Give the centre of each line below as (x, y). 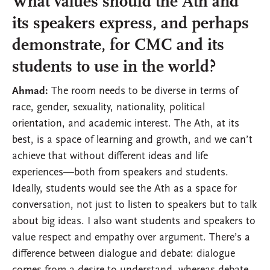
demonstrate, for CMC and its (118, 46)
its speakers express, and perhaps (130, 24)
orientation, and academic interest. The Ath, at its (126, 124)
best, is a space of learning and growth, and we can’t (132, 140)
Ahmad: (30, 92)
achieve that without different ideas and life (110, 157)
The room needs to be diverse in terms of (143, 92)
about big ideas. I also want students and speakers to (134, 222)
